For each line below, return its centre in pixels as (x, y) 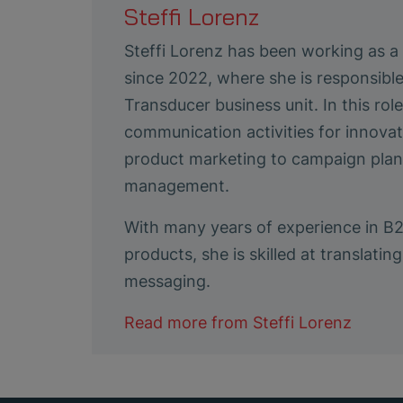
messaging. (167, 281)
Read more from (188, 322)
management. (177, 185)
